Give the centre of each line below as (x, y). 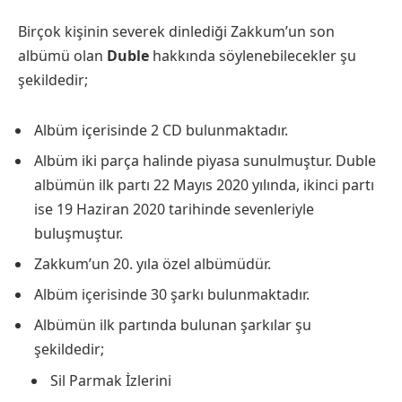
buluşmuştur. (79, 233)
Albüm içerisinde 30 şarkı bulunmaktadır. (172, 294)
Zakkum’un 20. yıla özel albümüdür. (153, 263)
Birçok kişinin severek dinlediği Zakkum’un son (176, 31)
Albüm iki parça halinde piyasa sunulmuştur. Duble (205, 160)
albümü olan (62, 55)
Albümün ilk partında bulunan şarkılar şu (173, 324)
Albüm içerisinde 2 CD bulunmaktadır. (161, 130)
